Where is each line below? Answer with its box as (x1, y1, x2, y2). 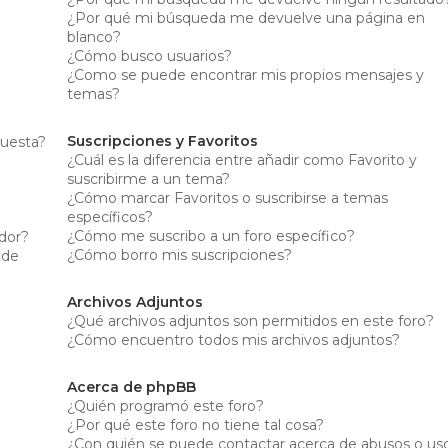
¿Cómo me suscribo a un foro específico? (67, 226, 356, 245)
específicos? (67, 207, 154, 226)
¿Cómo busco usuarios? (67, 46, 233, 65)
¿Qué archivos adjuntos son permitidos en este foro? (67, 311, 435, 330)
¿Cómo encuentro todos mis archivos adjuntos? (67, 330, 401, 349)
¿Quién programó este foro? (67, 396, 265, 415)
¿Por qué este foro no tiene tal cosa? (67, 415, 325, 434)
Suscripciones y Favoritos (67, 131, 259, 150)
